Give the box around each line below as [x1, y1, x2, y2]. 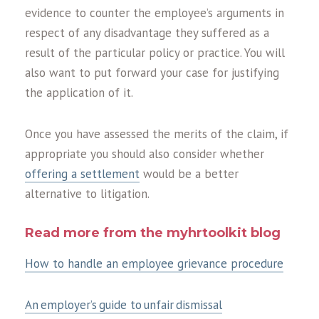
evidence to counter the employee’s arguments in [25, 5, 284, 21]
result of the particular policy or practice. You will [25, 45, 285, 61]
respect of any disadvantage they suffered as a [25, 25, 269, 41]
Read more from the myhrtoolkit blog [25, 225, 281, 241]
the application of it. [25, 85, 133, 101]
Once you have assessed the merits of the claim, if [25, 126, 288, 142]
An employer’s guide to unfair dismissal [25, 297, 222, 313]
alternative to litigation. [25, 186, 150, 202]
